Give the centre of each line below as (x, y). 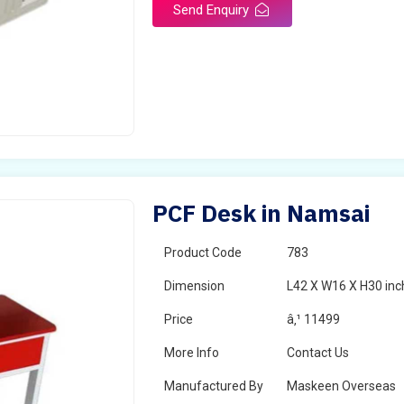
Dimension (195, 286)
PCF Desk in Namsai (262, 213)
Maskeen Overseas (342, 386)
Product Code (203, 252)
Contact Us (318, 353)
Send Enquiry (213, 10)
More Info (192, 353)
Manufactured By (214, 386)
